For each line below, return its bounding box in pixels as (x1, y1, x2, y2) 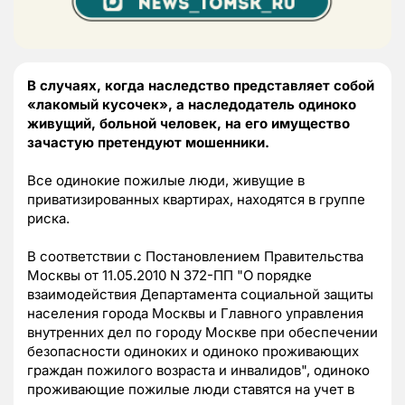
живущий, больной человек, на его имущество (27, 115, 350, 133)
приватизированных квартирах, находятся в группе (27, 191, 365, 209)
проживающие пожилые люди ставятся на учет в (27, 381, 354, 399)
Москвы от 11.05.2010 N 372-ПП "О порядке (27, 267, 312, 285)
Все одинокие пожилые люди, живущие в (27, 172, 305, 190)
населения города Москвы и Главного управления (27, 305, 363, 323)
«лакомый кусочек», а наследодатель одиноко (27, 96, 356, 114)
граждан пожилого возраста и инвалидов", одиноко (27, 362, 370, 380)
